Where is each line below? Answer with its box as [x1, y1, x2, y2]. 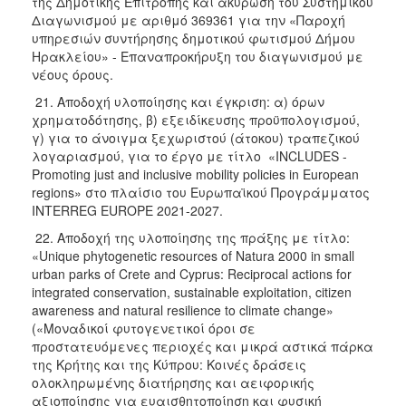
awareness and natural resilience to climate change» [32, 300, 333, 319]
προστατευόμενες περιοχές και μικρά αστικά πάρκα [32, 336, 373, 355]
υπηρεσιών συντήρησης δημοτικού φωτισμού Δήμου [32, 28, 355, 47]
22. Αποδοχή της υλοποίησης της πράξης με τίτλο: [32, 227, 350, 246]
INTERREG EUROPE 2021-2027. [32, 200, 227, 219]
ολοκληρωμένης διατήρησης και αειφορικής [32, 372, 314, 391]
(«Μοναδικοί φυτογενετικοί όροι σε [32, 318, 256, 337]
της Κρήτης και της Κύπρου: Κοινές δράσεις [32, 354, 306, 373]
